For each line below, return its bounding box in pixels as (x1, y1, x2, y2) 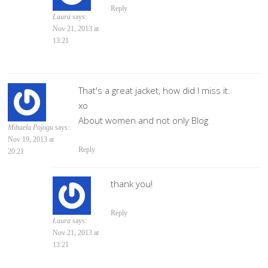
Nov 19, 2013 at (8, 135, 54, 144)
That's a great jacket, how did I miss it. (78, 84, 231, 97)
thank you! (111, 178, 153, 190)
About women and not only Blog (78, 114, 209, 127)
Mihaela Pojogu (8, 123, 54, 132)
